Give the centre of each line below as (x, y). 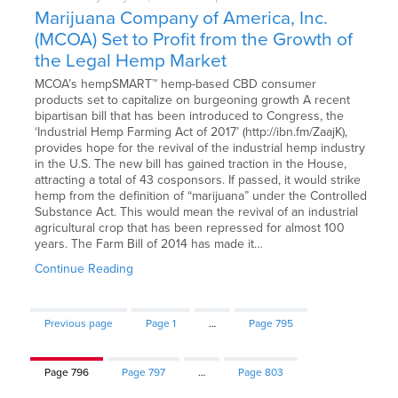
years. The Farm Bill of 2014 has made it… (149, 243)
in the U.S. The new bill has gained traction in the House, (191, 163)
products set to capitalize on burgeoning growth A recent (193, 99)
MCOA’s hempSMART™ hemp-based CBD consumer (176, 84)
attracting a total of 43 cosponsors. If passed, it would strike (198, 179)
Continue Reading (84, 268)
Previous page (79, 323)
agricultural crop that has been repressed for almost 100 (190, 227)
